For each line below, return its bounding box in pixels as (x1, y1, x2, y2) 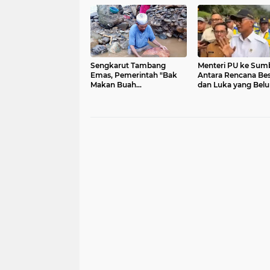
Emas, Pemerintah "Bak (90, 71, 177, 80)
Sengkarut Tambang (90, 61, 166, 70)
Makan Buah (90, 80, 136, 89)
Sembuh (197, 90, 229, 99)
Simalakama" (90, 90, 139, 99)
